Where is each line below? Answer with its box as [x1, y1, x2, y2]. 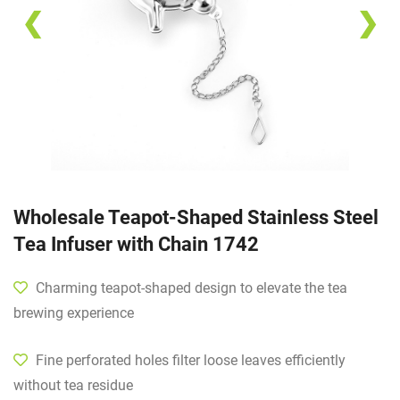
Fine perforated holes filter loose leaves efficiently [32, 352, 346, 370]
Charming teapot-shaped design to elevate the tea [32, 279, 347, 297]
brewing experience [13, 304, 134, 322]
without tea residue [13, 377, 133, 395]
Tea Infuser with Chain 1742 [13, 233, 259, 256]
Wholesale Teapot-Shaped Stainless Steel [13, 206, 379, 229]
